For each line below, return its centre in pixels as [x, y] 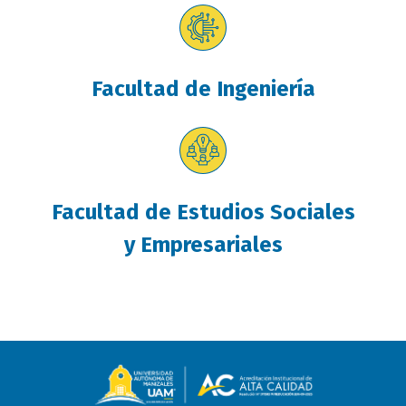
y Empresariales [203, 245]
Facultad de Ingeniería [203, 89]
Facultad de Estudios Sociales [203, 213]
